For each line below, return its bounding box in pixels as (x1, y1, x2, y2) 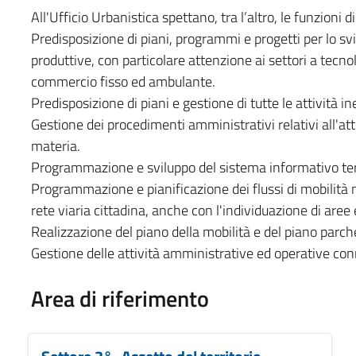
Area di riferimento (30, 281, 209, 315)
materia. (30, 134, 80, 157)
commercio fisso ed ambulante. (30, 70, 215, 92)
